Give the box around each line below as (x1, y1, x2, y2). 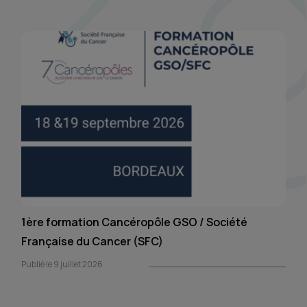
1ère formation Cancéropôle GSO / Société (21, 214, 247, 230)
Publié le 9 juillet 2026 (21, 258, 103, 270)
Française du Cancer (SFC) (21, 234, 163, 249)
